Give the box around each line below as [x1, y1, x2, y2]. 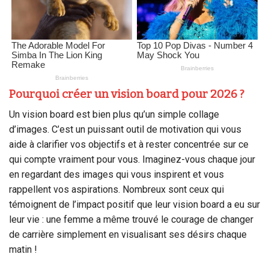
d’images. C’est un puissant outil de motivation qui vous [9, 124, 241, 136]
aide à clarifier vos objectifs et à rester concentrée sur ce [9, 139, 249, 151]
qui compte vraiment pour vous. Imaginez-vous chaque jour [9, 154, 255, 166]
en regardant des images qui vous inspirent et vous [9, 169, 224, 181]
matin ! [9, 244, 37, 256]
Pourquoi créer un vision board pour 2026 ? [9, 86, 244, 101]
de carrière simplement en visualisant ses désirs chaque [9, 229, 247, 241]
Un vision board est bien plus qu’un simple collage [9, 109, 219, 121]
